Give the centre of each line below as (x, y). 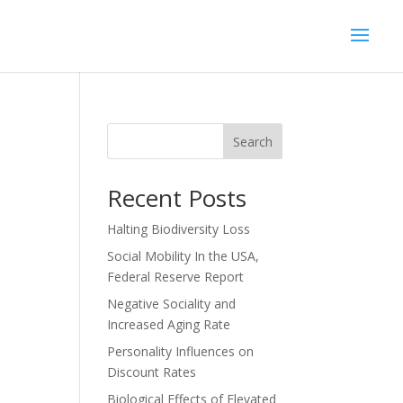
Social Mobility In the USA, (184, 256)
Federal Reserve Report (176, 277)
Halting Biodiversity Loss (179, 229)
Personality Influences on (181, 351)
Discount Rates (152, 372)
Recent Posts (177, 198)
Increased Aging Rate (169, 324)
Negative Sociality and (172, 304)
